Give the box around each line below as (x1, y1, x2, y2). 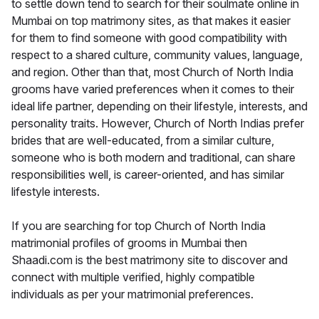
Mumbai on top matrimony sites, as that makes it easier (11, 14, 291, 28)
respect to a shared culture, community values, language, (11, 48, 303, 63)
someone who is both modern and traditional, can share (11, 150, 296, 165)
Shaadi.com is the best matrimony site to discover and (11, 253, 288, 268)
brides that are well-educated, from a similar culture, (11, 133, 274, 148)
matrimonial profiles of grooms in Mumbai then (11, 236, 247, 251)
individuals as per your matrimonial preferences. (11, 287, 253, 302)
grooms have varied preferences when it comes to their (11, 82, 294, 97)
